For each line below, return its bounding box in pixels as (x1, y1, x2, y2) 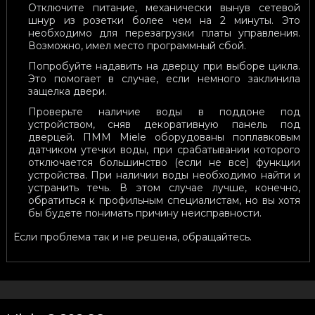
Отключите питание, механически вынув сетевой (27, 1, 301, 14)
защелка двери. (27, 85, 107, 98)
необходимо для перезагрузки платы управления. (27, 27, 301, 39)
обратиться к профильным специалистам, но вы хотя (27, 194, 301, 207)
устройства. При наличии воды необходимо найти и (27, 169, 301, 182)
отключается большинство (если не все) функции (27, 156, 301, 169)
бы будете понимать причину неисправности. (27, 207, 262, 220)
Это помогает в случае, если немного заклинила (27, 72, 301, 86)
